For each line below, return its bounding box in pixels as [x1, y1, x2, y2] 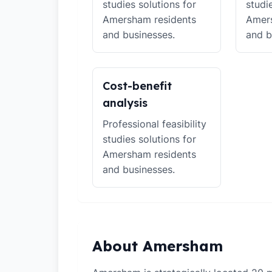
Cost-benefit [103, 79, 172, 93]
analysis [103, 96, 148, 110]
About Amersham [92, 237, 223, 255]
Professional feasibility [103, 118, 206, 130]
